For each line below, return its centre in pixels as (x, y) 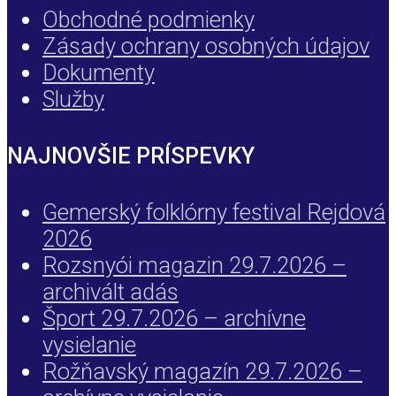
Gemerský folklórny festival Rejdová (214, 212)
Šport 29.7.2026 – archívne (174, 318)
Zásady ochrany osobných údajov (206, 46)
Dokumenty (99, 72)
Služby (73, 99)
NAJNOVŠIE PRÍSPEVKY (131, 155)
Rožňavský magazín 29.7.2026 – (202, 371)
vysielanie (89, 344)
